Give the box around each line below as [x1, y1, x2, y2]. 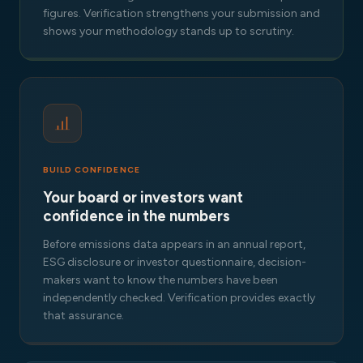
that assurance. [43, 308, 124, 322]
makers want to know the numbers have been [43, 272, 278, 287]
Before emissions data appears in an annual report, [43, 237, 305, 251]
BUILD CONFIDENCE [43, 164, 140, 176]
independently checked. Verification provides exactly [43, 290, 315, 305]
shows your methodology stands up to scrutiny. [43, 24, 294, 39]
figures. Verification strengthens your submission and [43, 6, 320, 21]
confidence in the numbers [43, 207, 230, 225]
